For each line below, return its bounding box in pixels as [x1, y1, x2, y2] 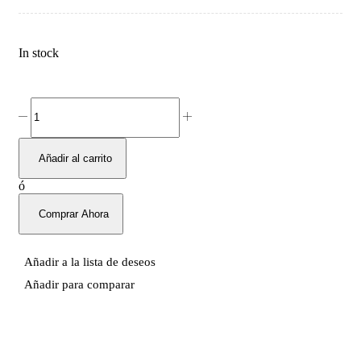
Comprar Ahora [39, 207, 109, 220]
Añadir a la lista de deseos [24, 255, 156, 268]
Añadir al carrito [39, 151, 112, 164]
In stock [19, 45, 59, 60]
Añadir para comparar [24, 277, 135, 291]
